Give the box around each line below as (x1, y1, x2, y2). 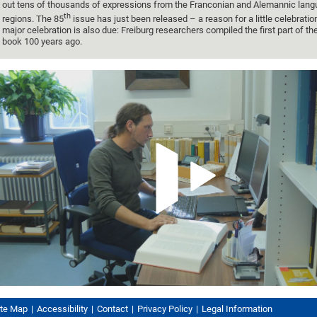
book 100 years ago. (2, 36, 82, 47)
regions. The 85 (2, 13, 64, 25)
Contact (97, 303, 128, 314)
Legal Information (202, 303, 272, 314)
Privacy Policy (137, 303, 192, 314)
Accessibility (37, 303, 88, 314)
